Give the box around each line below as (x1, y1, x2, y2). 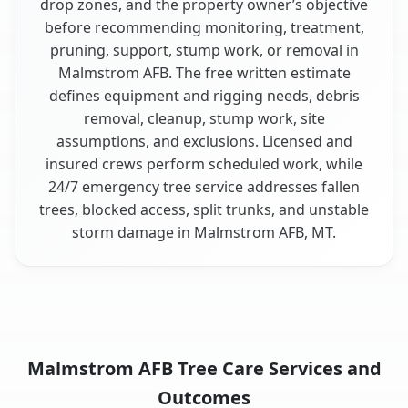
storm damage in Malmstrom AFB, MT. (72, 221, 336, 242)
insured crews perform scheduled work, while (46, 153, 362, 174)
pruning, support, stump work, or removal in (49, 39, 359, 60)
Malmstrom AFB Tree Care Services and (26, 355, 382, 381)
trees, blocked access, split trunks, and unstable (39, 199, 369, 219)
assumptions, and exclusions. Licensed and (56, 130, 352, 151)
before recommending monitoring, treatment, (44, 16, 364, 37)
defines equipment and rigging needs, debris (48, 85, 360, 106)
